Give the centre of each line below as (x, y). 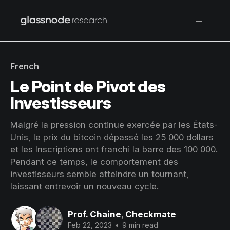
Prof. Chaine (94, 214)
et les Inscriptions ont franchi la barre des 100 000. (114, 149)
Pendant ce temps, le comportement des (94, 162)
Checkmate (151, 214)
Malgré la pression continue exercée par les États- (114, 125)
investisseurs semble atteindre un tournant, (100, 174)
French (25, 66)
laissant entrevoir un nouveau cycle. (84, 186)
